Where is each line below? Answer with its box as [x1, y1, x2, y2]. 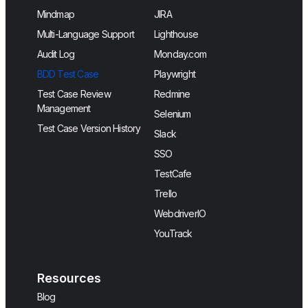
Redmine [154, 88, 190, 100]
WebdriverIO [154, 208, 206, 220]
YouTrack [154, 228, 192, 240]
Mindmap [36, 8, 74, 21]
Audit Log [36, 48, 75, 60]
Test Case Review [36, 88, 111, 100]
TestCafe [154, 168, 192, 180]
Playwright [154, 68, 195, 80]
